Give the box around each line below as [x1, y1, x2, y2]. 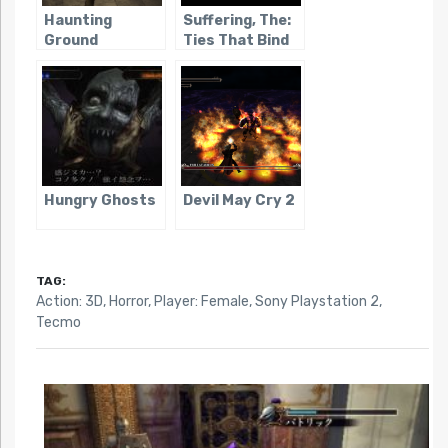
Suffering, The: [182, 11, 291, 29]
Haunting [43, 11, 112, 29]
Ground [43, 31, 98, 49]
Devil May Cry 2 [182, 191, 295, 209]
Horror [108, 292, 148, 310]
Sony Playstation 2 [254, 292, 379, 310]
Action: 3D [35, 292, 103, 310]
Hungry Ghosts [43, 191, 156, 209]
